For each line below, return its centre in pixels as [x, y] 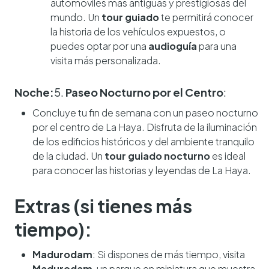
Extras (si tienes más [103, 206]
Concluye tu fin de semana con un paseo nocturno [145, 112]
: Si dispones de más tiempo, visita [169, 254]
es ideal [228, 156]
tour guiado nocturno [157, 156]
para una [217, 46]
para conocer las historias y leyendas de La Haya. [142, 170]
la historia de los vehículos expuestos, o [138, 31]
